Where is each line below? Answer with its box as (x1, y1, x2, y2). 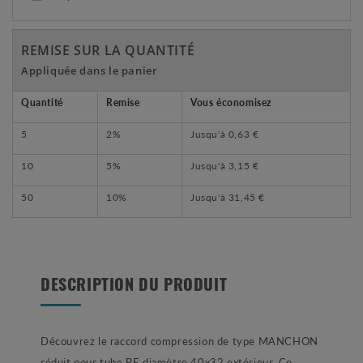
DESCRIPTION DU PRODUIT (41, 279, 228, 296)
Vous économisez (190, 96, 272, 110)
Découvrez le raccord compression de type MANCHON (41, 333, 318, 349)
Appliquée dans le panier (21, 63, 158, 79)
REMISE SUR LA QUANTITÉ (21, 41, 195, 60)
